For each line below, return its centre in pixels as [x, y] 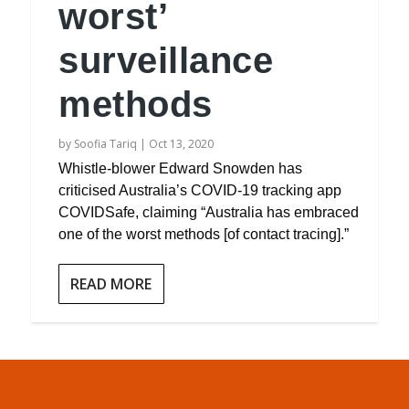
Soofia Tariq [106, 144]
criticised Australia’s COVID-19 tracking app [200, 190]
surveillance [166, 60]
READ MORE [111, 284]
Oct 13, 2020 [182, 144]
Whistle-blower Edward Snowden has [181, 168]
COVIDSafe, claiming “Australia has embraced [209, 212]
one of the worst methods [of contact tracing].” [204, 234]
